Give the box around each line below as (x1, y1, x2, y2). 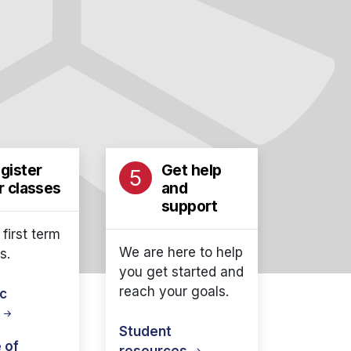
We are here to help (119, 244, 243, 260)
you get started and (119, 264, 244, 280)
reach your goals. (119, 284, 229, 299)
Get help (161, 161, 222, 179)
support (161, 197, 217, 215)
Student (119, 323, 172, 339)
